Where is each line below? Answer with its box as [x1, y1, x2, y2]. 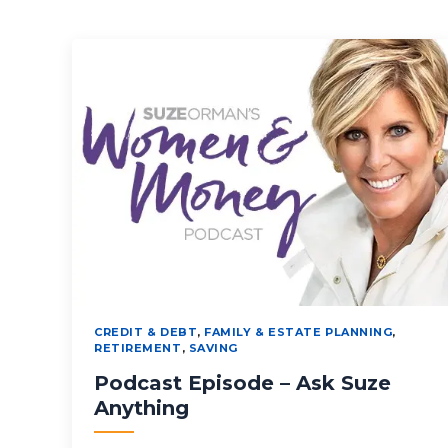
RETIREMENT [94, 341, 182, 356]
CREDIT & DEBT [94, 325, 198, 340]
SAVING [188, 341, 238, 356]
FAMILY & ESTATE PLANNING [204, 325, 393, 340]
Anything [94, 396, 189, 421]
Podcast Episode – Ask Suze [94, 371, 391, 396]
